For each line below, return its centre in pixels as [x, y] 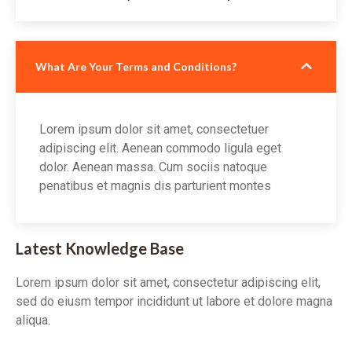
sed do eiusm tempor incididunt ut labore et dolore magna [174, 301]
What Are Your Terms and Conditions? [136, 67]
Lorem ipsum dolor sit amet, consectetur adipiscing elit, [168, 282]
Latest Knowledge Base [100, 248]
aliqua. [33, 320]
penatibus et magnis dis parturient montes [155, 186]
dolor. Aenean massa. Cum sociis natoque [153, 167]
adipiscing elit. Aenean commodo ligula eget [160, 148]
